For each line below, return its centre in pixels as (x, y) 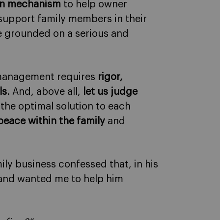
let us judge (110, 92)
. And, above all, (45, 92)
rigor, (109, 77)
